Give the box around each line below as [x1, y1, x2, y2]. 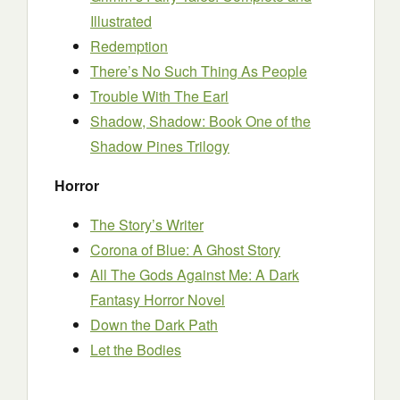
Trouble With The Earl [90, 86, 229, 106]
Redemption [90, 36, 168, 56]
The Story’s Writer [90, 214, 204, 235]
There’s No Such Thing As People [90, 61, 307, 81]
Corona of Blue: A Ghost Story [90, 239, 280, 260]
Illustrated [90, 11, 152, 31]
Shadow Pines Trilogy [90, 136, 229, 156]
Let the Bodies [90, 339, 181, 360]
